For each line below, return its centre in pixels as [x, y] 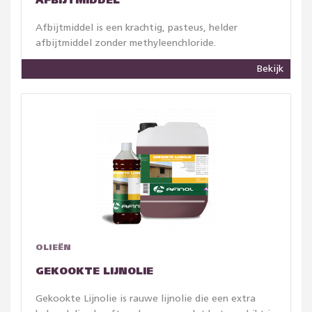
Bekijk [270, 69]
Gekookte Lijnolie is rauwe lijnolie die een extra [146, 299]
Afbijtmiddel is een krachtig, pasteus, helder [136, 28]
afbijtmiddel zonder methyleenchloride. [126, 43]
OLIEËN [53, 248]
